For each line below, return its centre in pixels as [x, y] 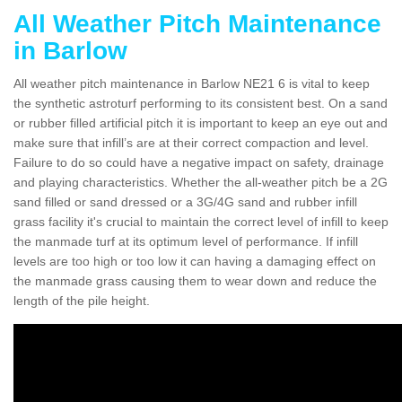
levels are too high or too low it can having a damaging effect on [195, 261]
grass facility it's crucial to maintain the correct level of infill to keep [201, 221]
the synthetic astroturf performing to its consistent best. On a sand [201, 103]
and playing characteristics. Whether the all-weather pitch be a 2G [201, 182]
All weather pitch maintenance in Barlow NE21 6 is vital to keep [192, 83]
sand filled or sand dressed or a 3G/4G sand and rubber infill [185, 201]
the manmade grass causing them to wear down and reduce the [195, 280]
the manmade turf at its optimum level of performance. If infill [186, 241]
